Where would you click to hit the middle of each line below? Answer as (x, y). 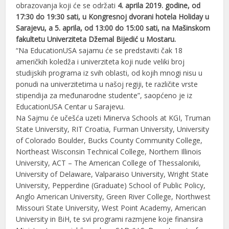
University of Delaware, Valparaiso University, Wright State (112, 174)
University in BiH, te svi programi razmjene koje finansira (110, 219)
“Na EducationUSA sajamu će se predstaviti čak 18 (99, 51)
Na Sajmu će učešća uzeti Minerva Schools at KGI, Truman (113, 118)
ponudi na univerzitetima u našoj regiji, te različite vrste (107, 84)
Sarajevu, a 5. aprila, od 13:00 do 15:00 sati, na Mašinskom (113, 28)
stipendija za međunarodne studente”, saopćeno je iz (104, 96)
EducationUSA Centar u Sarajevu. (71, 107)
